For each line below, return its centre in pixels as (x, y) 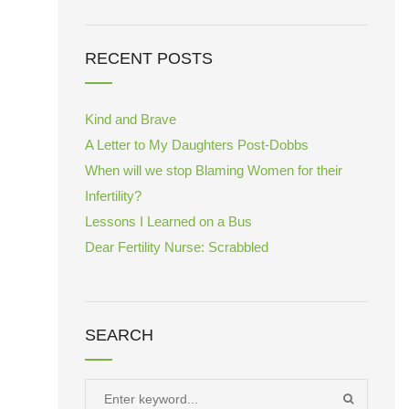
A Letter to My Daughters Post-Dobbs (197, 145)
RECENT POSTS (149, 58)
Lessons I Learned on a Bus (168, 221)
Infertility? (113, 196)
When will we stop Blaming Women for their (214, 170)
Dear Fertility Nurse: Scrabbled (177, 247)
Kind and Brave (131, 119)
